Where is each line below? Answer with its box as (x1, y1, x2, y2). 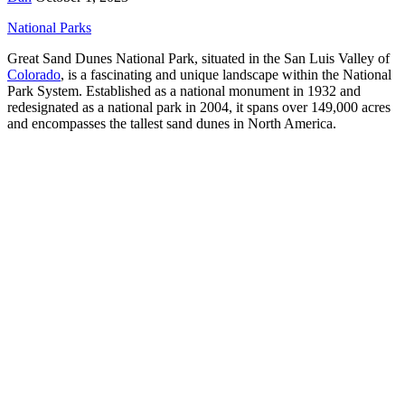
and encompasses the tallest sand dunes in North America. (7, 115, 336, 131)
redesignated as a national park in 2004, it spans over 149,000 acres (7, 99, 391, 115)
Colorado (7, 66, 61, 82)
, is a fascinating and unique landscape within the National (61, 66, 391, 82)
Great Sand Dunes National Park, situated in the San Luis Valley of (7, 50, 390, 66)
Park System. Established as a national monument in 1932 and (7, 82, 361, 99)
